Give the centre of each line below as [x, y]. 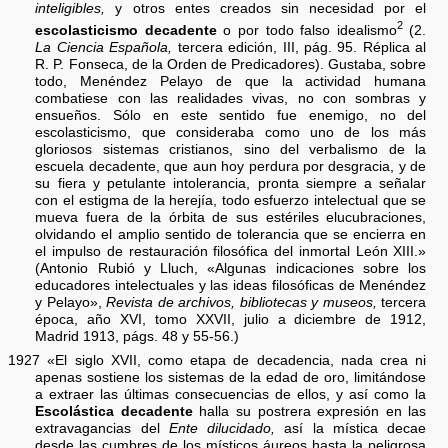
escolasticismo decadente [126, 30]
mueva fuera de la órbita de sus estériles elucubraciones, [231, 217]
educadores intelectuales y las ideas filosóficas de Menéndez [231, 285]
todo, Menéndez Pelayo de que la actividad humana [231, 81]
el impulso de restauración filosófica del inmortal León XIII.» [231, 251]
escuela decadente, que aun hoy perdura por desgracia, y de [231, 166]
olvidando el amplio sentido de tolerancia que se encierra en [231, 234]
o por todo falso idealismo [306, 30]
